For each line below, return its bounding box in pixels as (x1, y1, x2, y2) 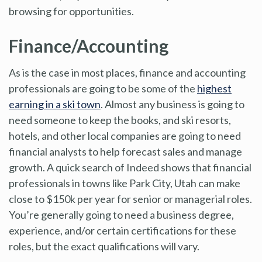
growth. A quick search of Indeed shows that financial (9, 160, 251, 174)
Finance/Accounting (9, 35, 168, 56)
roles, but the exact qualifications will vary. (9, 239, 199, 253)
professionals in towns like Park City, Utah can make (9, 176, 240, 189)
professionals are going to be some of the (9, 81, 197, 95)
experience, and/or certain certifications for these (9, 223, 236, 237)
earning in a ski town (9, 97, 101, 111)
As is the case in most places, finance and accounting (9, 65, 246, 79)
